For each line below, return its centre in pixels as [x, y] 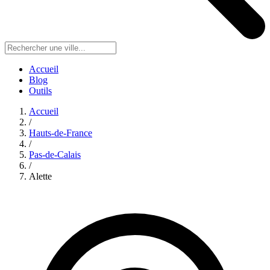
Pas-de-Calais [55, 155]
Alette [40, 177]
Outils [40, 91]
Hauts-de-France [61, 133]
